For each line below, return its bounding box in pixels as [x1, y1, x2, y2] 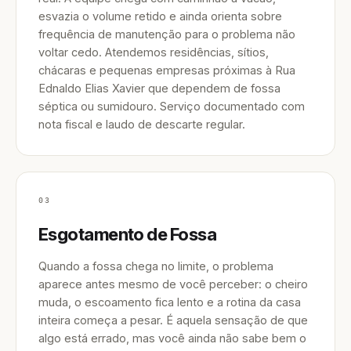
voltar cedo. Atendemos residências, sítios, [38, 45, 269, 59]
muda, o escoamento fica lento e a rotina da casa [38, 295, 301, 309]
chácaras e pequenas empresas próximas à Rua [38, 63, 295, 77]
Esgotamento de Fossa [38, 224, 216, 244]
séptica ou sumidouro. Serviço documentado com [38, 100, 305, 113]
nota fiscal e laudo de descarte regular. [38, 118, 245, 131]
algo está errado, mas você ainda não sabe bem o [38, 331, 306, 345]
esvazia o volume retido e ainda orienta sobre [38, 9, 282, 23]
